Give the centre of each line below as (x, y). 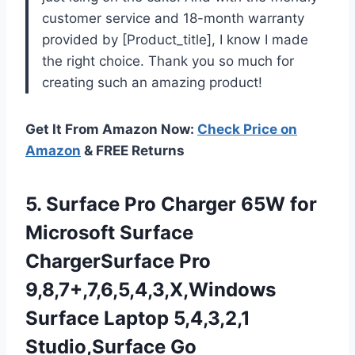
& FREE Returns (133, 150)
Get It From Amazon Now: (111, 129)
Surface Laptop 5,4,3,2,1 (138, 318)
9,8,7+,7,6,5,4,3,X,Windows (151, 289)
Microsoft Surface (109, 232)
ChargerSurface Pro (118, 261)
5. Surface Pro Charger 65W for (171, 204)
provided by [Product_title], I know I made (175, 39)
